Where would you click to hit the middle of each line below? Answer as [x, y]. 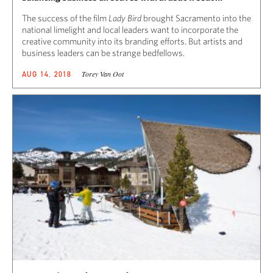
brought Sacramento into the [197, 18]
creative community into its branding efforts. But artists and [132, 41]
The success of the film [65, 18]
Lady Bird [126, 18]
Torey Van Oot [102, 73]
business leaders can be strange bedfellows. [104, 52]
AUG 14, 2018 [47, 74]
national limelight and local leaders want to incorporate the [130, 29]
